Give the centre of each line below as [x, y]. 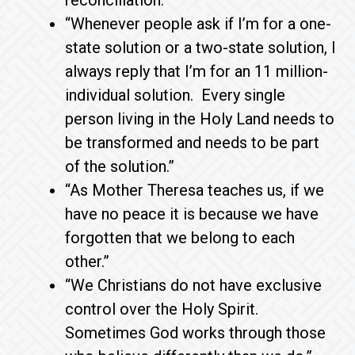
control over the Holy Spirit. [164, 309]
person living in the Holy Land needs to [200, 119]
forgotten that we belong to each [180, 238]
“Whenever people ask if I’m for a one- [198, 24]
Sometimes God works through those [196, 333]
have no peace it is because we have [192, 214]
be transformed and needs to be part [193, 143]
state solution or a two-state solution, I [201, 48]
